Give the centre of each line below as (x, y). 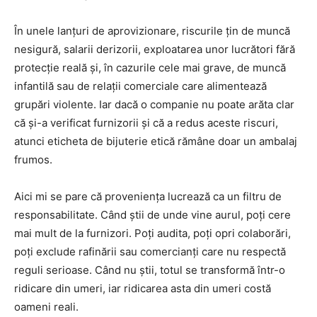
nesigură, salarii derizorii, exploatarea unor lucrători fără (155, 49)
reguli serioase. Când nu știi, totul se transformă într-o (150, 270)
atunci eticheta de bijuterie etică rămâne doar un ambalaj (156, 141)
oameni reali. (46, 306)
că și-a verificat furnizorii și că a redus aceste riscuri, (146, 122)
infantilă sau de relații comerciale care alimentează (140, 86)
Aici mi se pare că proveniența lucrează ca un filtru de (148, 196)
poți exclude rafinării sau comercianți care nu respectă (150, 251)
